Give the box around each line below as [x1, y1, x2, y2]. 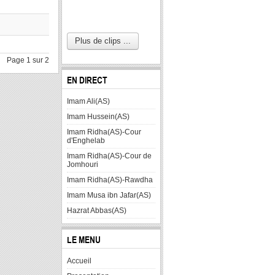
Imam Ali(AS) [67, 97, 110, 106]
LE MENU [67, 234, 101, 245]
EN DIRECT [67, 75, 108, 85]
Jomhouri [67, 160, 99, 169]
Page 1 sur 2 [7, 56, 50, 64]
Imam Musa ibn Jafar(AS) [67, 191, 152, 199]
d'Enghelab [67, 136, 106, 145]
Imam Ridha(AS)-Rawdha [67, 176, 153, 184]
